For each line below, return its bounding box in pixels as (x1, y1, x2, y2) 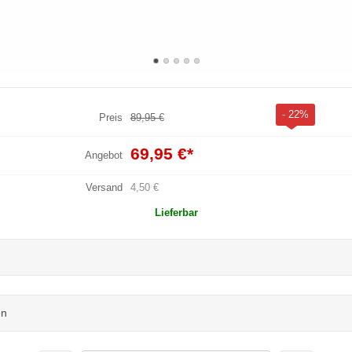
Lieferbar (154, 206, 198, 218)
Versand (85, 181, 123, 193)
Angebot (84, 148, 123, 161)
